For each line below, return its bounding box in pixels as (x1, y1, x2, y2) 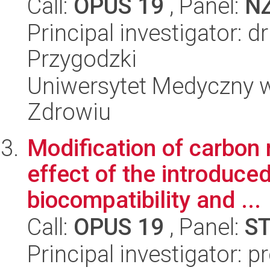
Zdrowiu (27, 98, 111, 125)
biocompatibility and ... (27, 186, 261, 213)
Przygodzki (27, 45, 137, 72)
